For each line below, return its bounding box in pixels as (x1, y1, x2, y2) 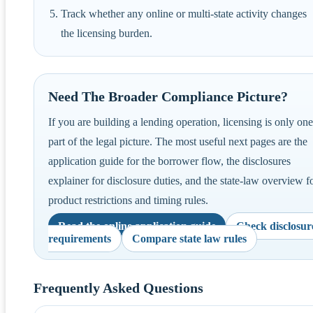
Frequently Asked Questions (34, 279, 203, 296)
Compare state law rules (132, 232, 247, 245)
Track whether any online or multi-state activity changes (61, 7, 307, 20)
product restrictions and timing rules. (48, 194, 208, 206)
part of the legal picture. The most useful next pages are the (48, 135, 307, 147)
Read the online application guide (58, 219, 216, 232)
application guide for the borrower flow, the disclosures (48, 154, 291, 167)
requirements (48, 232, 111, 245)
